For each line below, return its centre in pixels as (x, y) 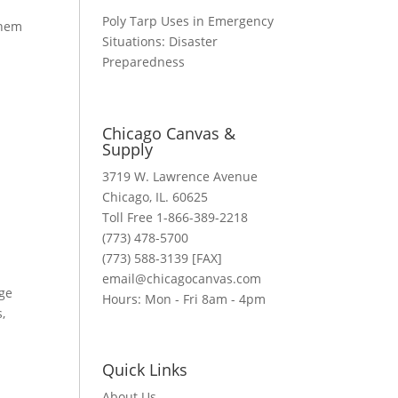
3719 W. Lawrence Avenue (180, 176)
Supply (128, 149)
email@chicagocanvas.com (182, 278)
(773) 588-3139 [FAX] (163, 258)
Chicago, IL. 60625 (155, 196)
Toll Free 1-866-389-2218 (175, 217)
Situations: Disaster (160, 42)
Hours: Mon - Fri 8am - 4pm (184, 298)
